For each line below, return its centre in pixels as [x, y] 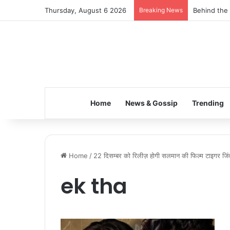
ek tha [94, 186]
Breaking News [161, 10]
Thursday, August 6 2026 [85, 10]
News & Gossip [151, 103]
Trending [208, 103]
